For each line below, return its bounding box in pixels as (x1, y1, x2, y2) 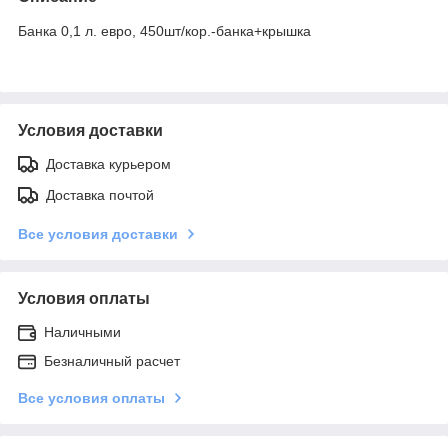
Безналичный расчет (44, 352, 180, 369)
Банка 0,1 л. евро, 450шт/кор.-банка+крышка (18, 22, 311, 39)
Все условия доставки (18, 225, 178, 242)
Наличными (44, 323, 121, 340)
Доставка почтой (46, 186, 154, 203)
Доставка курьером (46, 155, 171, 172)
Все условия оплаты (18, 389, 165, 406)
